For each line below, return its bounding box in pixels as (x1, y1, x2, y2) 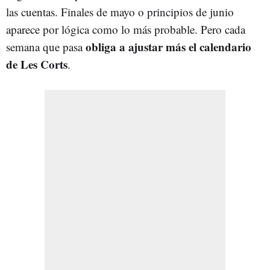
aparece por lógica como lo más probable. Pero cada (6, 21, 245, 37)
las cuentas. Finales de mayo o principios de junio (6, 4, 234, 19)
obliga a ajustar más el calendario (86, 38, 251, 55)
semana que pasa (6, 39, 86, 54)
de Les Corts (6, 55, 67, 72)
